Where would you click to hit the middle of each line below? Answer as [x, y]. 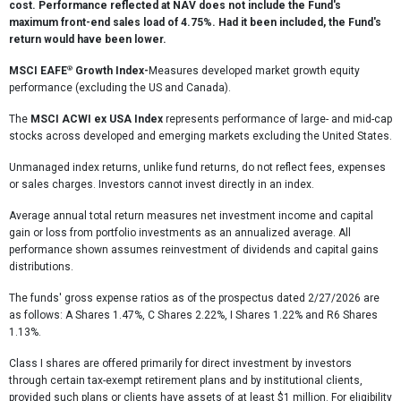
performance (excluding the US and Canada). [120, 88]
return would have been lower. [88, 39]
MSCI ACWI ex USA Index [97, 119]
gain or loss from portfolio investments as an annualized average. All [180, 233]
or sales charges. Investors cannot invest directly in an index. [162, 184]
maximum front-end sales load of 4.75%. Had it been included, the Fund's [195, 22]
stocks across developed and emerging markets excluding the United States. [200, 136]
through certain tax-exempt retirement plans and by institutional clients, [186, 380]
